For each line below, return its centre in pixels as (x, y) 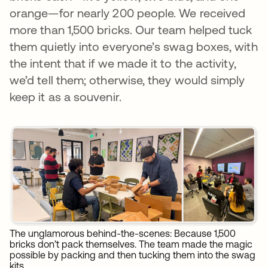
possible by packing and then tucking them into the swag (133, 255)
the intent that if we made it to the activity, (123, 63)
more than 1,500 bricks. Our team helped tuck (131, 30)
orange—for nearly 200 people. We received (128, 13)
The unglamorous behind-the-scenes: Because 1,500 (123, 233)
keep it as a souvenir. (66, 97)
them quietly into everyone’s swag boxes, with (134, 47)
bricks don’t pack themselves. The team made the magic (131, 244)
